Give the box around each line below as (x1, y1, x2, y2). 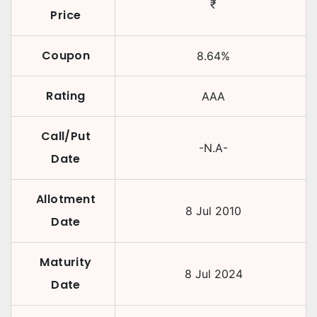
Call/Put (40, 128, 91, 144)
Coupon (41, 47, 91, 64)
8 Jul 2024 (184, 267, 243, 281)
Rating (46, 88, 86, 104)
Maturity (40, 254, 92, 270)
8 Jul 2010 (185, 204, 241, 218)
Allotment (35, 191, 96, 207)
